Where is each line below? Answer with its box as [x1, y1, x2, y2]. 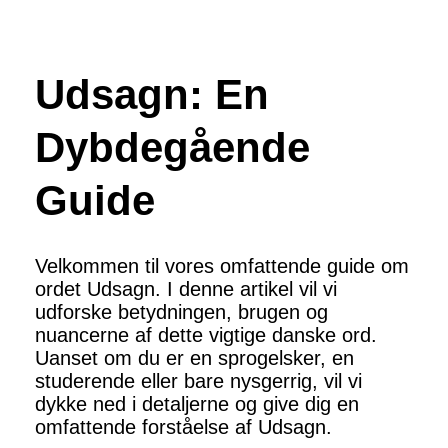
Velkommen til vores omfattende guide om [35, 255, 409, 278]
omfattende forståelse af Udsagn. [35, 416, 332, 439]
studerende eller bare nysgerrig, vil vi [35, 370, 362, 393]
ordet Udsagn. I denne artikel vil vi [35, 278, 337, 301]
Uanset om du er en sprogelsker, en [35, 347, 354, 370]
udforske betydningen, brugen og [35, 301, 328, 324]
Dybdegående [35, 124, 310, 172]
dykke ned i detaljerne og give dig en [35, 393, 359, 416]
